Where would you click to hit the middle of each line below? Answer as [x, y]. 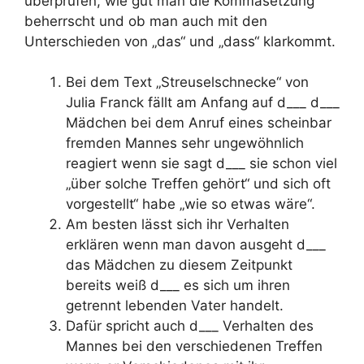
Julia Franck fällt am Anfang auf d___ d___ [203, 102]
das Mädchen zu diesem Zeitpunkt [179, 265]
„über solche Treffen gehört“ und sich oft [198, 184]
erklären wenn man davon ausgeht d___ [196, 245]
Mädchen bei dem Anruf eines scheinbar [199, 123]
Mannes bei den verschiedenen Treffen [194, 346]
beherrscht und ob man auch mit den [146, 21]
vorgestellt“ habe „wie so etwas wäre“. [191, 204]
